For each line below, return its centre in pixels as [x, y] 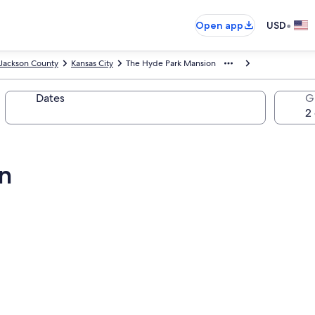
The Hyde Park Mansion [171, 63]
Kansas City [92, 63]
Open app [219, 25]
